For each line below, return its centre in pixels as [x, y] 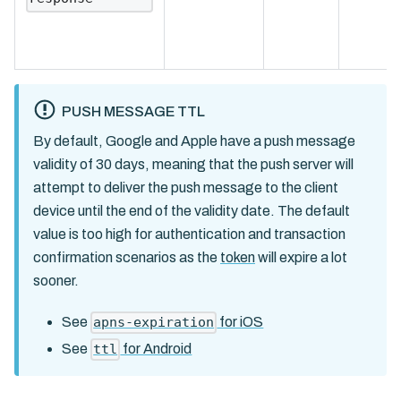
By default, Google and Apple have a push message [194, 141]
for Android [156, 349]
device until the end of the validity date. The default [192, 211]
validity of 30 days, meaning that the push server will [193, 165]
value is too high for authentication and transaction [189, 235]
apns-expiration [154, 323]
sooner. [56, 281]
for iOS [240, 322]
